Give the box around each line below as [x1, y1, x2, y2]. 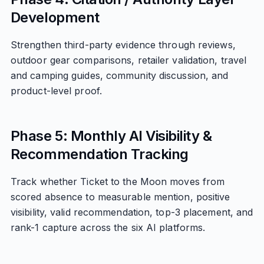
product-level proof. [10, 85, 102, 97]
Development [10, 9, 100, 26]
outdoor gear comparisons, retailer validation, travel [10, 54, 247, 66]
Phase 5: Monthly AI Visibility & [10, 127, 212, 144]
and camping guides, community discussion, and [10, 70, 229, 81]
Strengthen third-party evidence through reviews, [10, 39, 236, 51]
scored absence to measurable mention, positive [10, 191, 230, 203]
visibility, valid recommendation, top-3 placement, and [10, 206, 253, 218]
